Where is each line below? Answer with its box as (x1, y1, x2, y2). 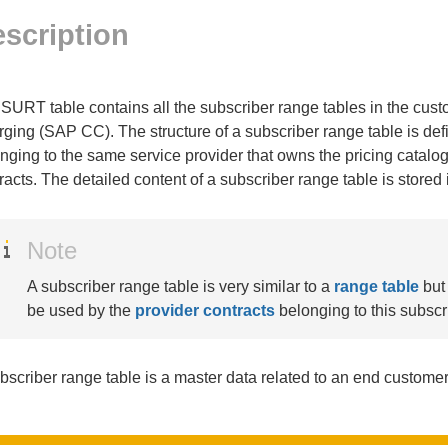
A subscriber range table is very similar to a (26, 277, 334, 295)
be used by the (26, 301, 135, 319)
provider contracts (134, 301, 275, 319)
